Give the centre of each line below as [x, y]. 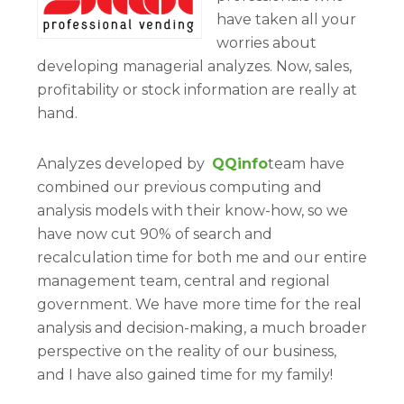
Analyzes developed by [124, 164]
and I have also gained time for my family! [185, 375]
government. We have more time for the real [199, 304]
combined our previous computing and [179, 187]
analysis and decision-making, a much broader [202, 328]
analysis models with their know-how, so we [193, 211]
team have [306, 164]
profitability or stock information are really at [197, 90]
